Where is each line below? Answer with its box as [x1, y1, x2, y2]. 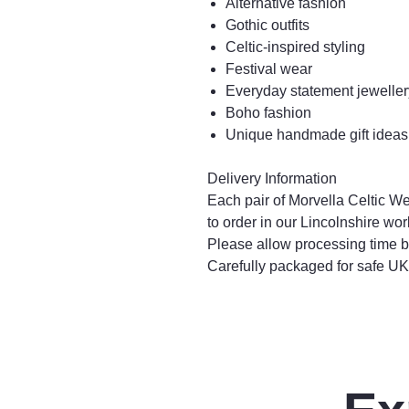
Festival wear [225, 61, 312, 77]
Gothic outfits [225, 17, 309, 33]
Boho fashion [225, 105, 311, 121]
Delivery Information [207, 171, 337, 186]
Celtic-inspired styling [225, 39, 365, 55]
